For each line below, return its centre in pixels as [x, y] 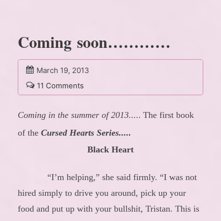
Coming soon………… [94, 42]
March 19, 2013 [63, 71]
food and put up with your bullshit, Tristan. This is [109, 209]
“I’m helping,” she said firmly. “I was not [122, 177]
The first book [168, 115]
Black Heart [110, 150]
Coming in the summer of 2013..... [79, 115]
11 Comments [60, 86]
